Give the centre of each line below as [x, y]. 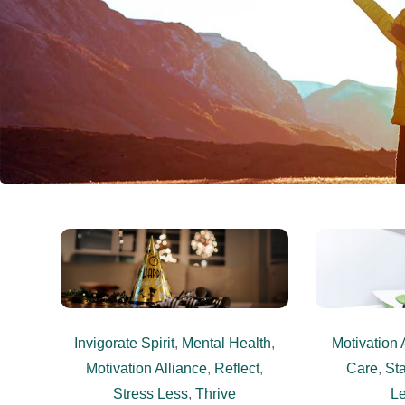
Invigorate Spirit [125, 344]
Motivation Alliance [147, 369]
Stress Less [151, 394]
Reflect [237, 369]
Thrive [216, 394]
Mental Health [227, 344]
